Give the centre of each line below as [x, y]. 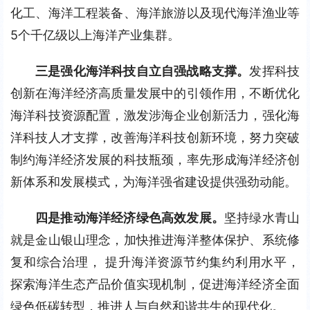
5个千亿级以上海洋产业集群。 [95, 35]
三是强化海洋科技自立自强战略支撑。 [143, 71]
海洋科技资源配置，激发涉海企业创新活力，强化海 [155, 115]
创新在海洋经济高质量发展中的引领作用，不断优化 [155, 93]
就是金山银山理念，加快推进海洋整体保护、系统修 [155, 240]
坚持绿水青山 [262, 218]
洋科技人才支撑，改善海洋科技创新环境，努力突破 [155, 137]
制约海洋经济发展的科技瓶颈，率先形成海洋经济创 [155, 159]
